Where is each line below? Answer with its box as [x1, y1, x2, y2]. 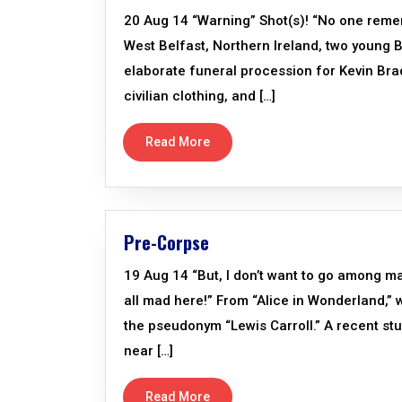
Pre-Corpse [124, 229, 209, 256]
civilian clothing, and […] [124, 88, 275, 104]
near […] [124, 343, 173, 359]
